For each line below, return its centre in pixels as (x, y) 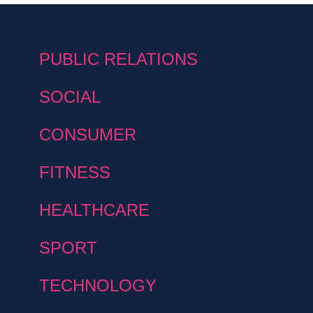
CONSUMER (88, 134)
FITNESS (75, 172)
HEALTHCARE (94, 210)
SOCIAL (70, 96)
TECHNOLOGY (98, 285)
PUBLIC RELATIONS (118, 59)
